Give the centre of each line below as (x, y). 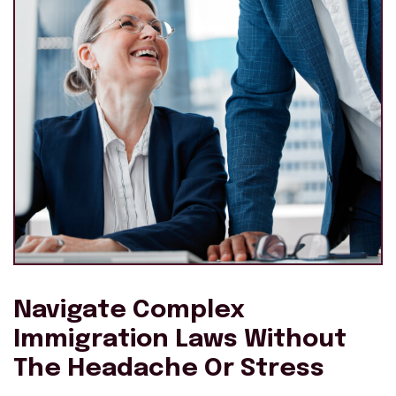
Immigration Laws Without (180, 339)
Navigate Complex (129, 310)
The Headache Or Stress (169, 369)
